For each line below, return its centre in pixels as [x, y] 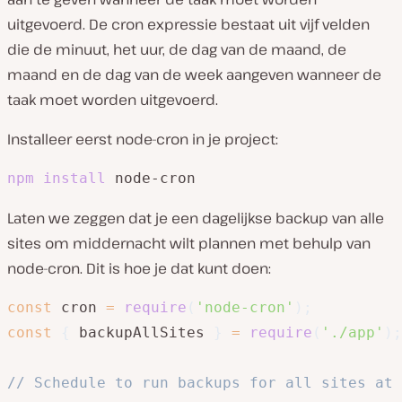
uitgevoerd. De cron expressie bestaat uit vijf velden [188, 24]
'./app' [353, 332]
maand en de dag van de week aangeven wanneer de [194, 74]
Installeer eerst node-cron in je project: [143, 139]
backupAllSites [142, 332]
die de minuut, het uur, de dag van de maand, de [177, 49]
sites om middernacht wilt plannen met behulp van [189, 243]
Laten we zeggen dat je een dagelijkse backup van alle [196, 218]
